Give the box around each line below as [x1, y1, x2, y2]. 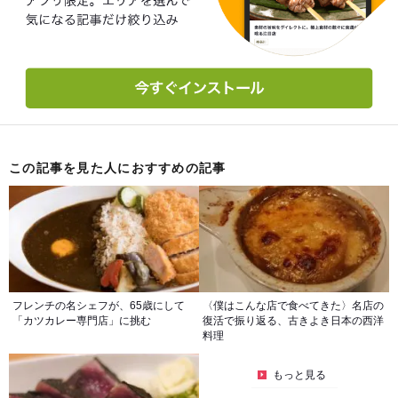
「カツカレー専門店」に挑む [12, 314, 151, 327]
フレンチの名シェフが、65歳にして [12, 298, 185, 312]
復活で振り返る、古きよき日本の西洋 [203, 314, 384, 327]
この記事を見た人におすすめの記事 [9, 161, 227, 176]
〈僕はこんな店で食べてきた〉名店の [203, 298, 384, 312]
